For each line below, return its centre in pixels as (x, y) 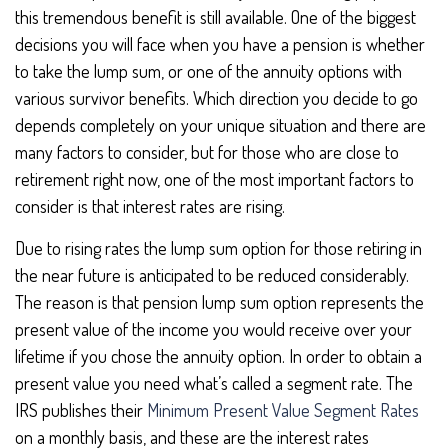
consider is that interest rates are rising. (150, 205)
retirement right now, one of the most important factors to (214, 178)
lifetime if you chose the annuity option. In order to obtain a (218, 355)
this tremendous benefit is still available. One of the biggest (215, 16)
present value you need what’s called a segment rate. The (214, 382)
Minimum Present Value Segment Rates (283, 409)
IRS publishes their (81, 409)
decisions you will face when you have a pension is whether (220, 43)
